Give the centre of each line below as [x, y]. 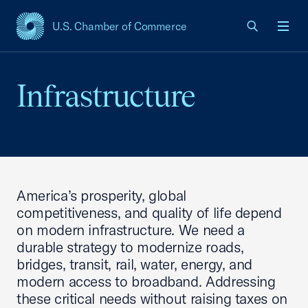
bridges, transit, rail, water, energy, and [135, 264]
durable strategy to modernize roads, [130, 247]
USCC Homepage [60, 33]
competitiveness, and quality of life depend [149, 212]
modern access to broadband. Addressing [146, 281]
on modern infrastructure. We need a [131, 230]
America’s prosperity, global [102, 195]
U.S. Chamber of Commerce [120, 26]
